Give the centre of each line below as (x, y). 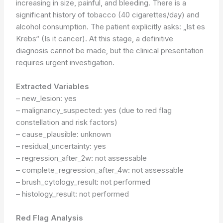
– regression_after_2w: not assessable (82, 158)
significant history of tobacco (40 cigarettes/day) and (108, 14)
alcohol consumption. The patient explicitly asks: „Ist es (111, 26)
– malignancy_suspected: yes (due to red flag (94, 110)
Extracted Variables (53, 86)
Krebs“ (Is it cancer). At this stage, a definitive (95, 38)
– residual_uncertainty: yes (61, 146)
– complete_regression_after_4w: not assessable (100, 170)
